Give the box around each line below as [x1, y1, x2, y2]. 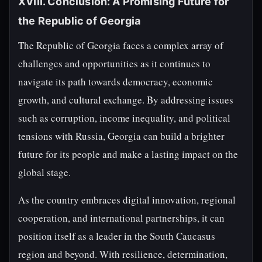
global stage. [18, 166, 71, 179]
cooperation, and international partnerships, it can [18, 211, 225, 225]
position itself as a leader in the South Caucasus [18, 229, 215, 243]
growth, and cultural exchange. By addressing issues [18, 93, 233, 106]
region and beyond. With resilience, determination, [18, 247, 227, 261]
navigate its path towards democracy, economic [18, 75, 213, 88]
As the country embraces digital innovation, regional [18, 193, 236, 206]
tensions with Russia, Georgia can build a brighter [18, 129, 225, 143]
